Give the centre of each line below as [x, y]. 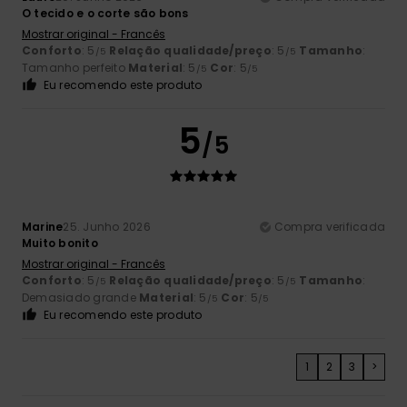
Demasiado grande [81, 298]
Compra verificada [329, 227]
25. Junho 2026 [107, 227]
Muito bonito [60, 243]
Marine [43, 227]
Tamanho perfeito [75, 68]
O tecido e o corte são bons [105, 14]
